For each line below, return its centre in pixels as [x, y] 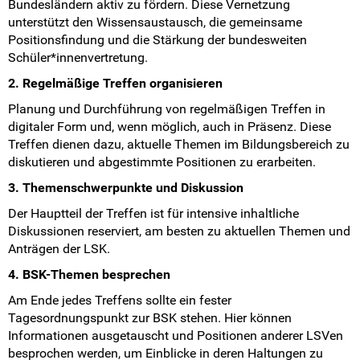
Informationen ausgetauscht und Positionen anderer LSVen [176, 336]
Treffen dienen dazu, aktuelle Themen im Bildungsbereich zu [179, 145]
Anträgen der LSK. [59, 249]
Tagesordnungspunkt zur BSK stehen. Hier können [150, 318]
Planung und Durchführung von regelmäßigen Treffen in [167, 109]
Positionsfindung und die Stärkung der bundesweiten [157, 40]
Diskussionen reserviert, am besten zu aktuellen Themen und [179, 231]
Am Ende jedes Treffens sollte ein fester [120, 301]
